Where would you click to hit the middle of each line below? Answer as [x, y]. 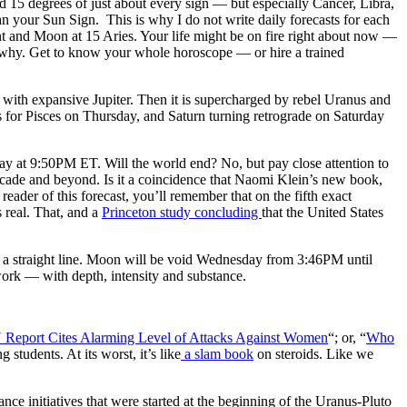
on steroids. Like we [313, 353]
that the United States [323, 212]
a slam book [217, 353]
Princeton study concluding [182, 212]
